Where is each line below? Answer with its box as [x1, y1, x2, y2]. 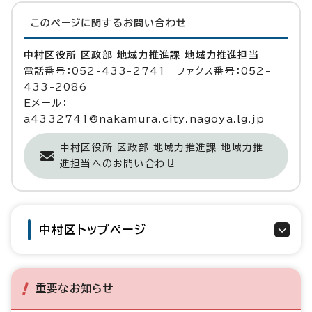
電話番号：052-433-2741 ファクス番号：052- [24, 66, 271, 77]
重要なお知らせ [36, 283, 114, 295]
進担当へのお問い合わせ [60, 159, 177, 169]
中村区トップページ [39, 224, 146, 236]
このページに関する [31, 18, 123, 29]
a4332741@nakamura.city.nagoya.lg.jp [24, 114, 265, 125]
